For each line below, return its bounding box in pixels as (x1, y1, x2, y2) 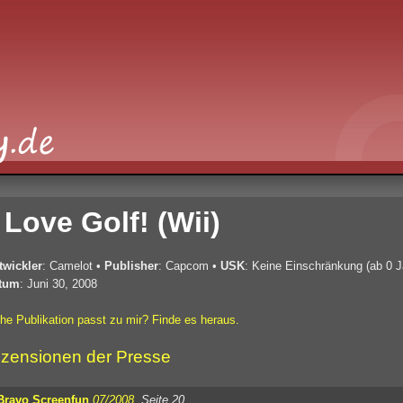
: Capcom (158, 258, 209, 273)
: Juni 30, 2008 (20, 276, 97, 291)
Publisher (104, 258, 158, 273)
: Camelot (42, 258, 93, 273)
